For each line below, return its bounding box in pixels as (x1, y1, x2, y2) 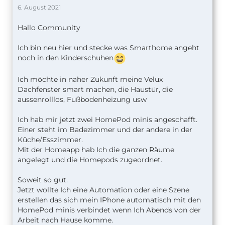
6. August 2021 (18, 3, 61, 11)
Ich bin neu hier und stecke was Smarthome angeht (18, 43, 199, 52)
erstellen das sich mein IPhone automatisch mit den (18, 195, 201, 204)
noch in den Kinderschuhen (18, 53, 114, 62)
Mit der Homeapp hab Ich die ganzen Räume (18, 145, 174, 154)
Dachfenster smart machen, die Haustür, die (18, 84, 173, 94)
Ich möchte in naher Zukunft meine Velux (18, 74, 163, 84)
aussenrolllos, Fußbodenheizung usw (18, 94, 147, 104)
